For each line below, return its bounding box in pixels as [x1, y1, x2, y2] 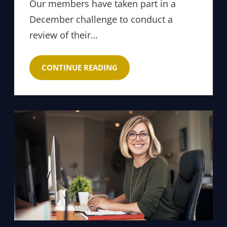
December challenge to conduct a [29, 13, 173, 26]
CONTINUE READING [42, 62, 118, 73]
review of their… [29, 29, 98, 42]
